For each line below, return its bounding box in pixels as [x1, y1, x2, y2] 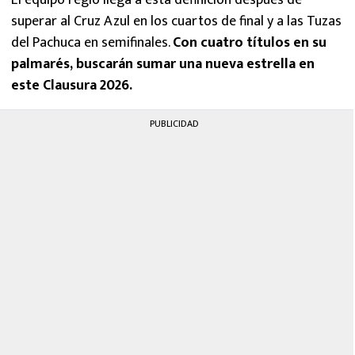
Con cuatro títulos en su [173, 30, 326, 55]
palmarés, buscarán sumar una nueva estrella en [11, 52, 315, 76]
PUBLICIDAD [150, 115, 199, 132]
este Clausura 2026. [11, 73, 132, 97]
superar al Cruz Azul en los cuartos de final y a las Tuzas [11, 9, 342, 33]
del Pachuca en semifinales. [11, 30, 173, 55]
